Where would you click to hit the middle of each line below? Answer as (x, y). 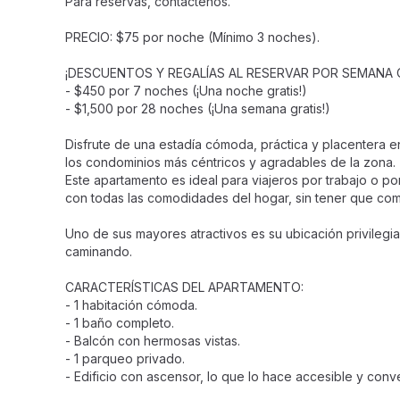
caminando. (99, 251)
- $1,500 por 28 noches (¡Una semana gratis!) (198, 108)
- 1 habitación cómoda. (131, 305)
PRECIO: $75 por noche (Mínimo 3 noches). (192, 37)
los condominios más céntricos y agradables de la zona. (230, 162)
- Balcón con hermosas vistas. (153, 341)
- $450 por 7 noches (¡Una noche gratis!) (186, 91)
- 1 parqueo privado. (125, 358)
